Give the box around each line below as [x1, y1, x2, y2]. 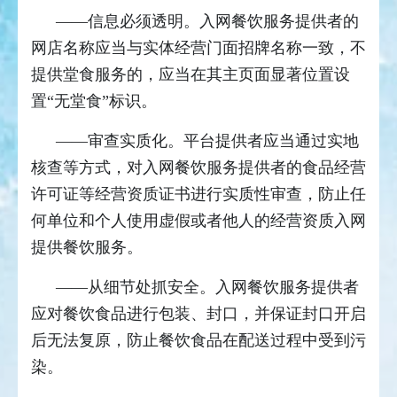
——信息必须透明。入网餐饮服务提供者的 [56, 12, 359, 31]
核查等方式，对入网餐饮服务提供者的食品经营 [31, 159, 366, 177]
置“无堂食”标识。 [31, 92, 161, 111]
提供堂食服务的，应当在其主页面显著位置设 [31, 66, 350, 84]
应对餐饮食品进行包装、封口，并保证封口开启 [31, 305, 366, 323]
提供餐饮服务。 [31, 238, 147, 257]
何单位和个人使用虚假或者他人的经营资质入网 [31, 212, 366, 230]
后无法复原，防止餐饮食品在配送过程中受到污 [31, 331, 366, 350]
